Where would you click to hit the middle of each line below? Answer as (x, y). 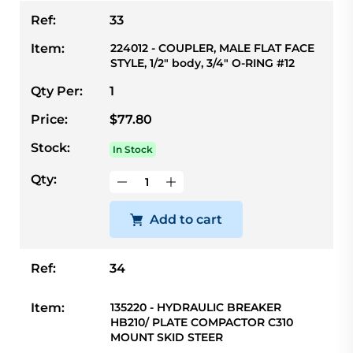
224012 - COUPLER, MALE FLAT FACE (212, 48)
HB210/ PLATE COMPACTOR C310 (202, 323)
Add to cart (186, 220)
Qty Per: (57, 91)
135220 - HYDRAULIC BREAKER (196, 308)
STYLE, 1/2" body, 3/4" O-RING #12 (203, 63)
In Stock (133, 150)
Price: (49, 120)
